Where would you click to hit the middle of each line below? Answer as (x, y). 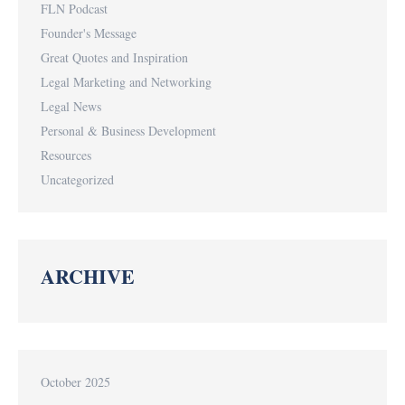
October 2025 (75, 382)
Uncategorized (77, 179)
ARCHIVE (88, 276)
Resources (66, 155)
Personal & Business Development (128, 131)
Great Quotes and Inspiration (114, 57)
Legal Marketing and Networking (126, 82)
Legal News (71, 106)
